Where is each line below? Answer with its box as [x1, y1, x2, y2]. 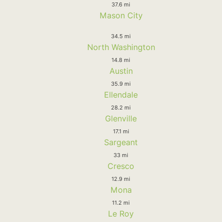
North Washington [87, 42, 155, 52]
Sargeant [104, 137, 138, 147]
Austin [109, 65, 133, 76]
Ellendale [104, 89, 138, 100]
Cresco [108, 161, 134, 171]
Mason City [99, 10, 143, 20]
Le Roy [108, 208, 134, 219]
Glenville [105, 113, 137, 123]
